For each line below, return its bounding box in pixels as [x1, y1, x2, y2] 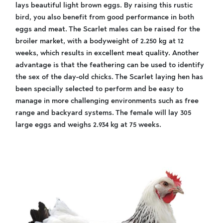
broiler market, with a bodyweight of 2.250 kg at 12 [15, 37, 184, 45]
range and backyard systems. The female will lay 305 [15, 109, 191, 117]
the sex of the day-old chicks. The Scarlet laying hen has [15, 73, 203, 81]
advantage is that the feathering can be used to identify [15, 61, 204, 69]
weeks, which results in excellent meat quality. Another [15, 49, 199, 57]
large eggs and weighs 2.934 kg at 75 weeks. [15, 120, 161, 129]
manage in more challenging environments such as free [15, 97, 199, 105]
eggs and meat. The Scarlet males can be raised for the [15, 25, 200, 33]
